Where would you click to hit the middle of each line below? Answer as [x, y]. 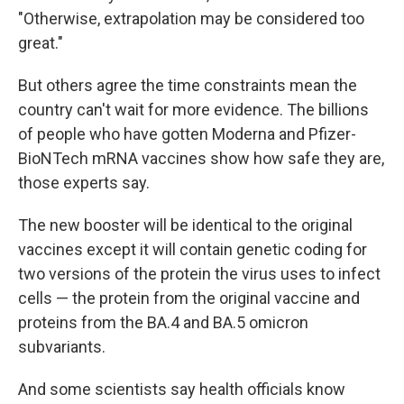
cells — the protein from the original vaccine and [189, 298]
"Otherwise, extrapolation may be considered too [191, 18]
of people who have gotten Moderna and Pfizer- [187, 134]
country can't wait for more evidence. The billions [193, 110]
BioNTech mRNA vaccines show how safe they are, [201, 158]
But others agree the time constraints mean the [188, 85]
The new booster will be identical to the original [185, 225]
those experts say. [84, 183]
